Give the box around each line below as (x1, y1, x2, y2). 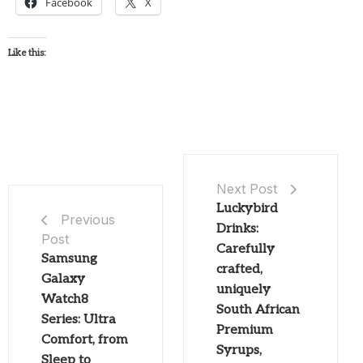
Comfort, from (41, 332, 128, 348)
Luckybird (216, 201, 278, 217)
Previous (61, 211, 115, 228)
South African (216, 302, 300, 318)
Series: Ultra (41, 312, 116, 328)
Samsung (41, 251, 97, 267)
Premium (216, 322, 273, 339)
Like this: (8, 47, 46, 60)
